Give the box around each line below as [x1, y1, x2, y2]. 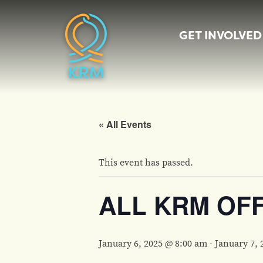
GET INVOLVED [179, 28, 262, 43]
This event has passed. [99, 156, 193, 168]
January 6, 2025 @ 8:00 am [99, 237, 207, 249]
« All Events [99, 117, 151, 131]
